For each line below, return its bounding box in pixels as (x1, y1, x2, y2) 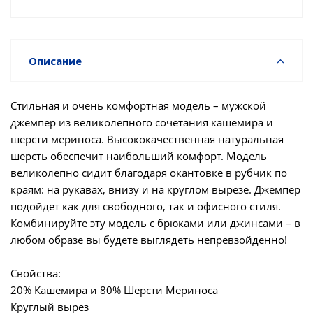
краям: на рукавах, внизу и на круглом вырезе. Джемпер (10, 182, 300, 196)
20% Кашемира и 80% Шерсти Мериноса (10, 283, 218, 297)
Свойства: (10, 266, 61, 280)
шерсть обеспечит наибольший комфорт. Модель (10, 149, 267, 163)
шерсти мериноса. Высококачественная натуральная (10, 132, 284, 146)
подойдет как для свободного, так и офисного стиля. (10, 199, 281, 213)
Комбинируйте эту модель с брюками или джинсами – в (10, 216, 300, 230)
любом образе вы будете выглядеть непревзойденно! (10, 233, 287, 247)
